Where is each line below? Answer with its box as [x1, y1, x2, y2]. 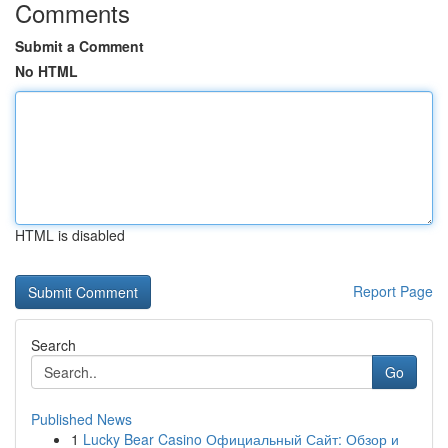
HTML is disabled [15, 225, 125, 245]
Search [31, 335, 76, 355]
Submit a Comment [15, 36, 144, 56]
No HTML [15, 61, 78, 81]
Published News [31, 409, 132, 429]
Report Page [353, 281, 433, 301]
